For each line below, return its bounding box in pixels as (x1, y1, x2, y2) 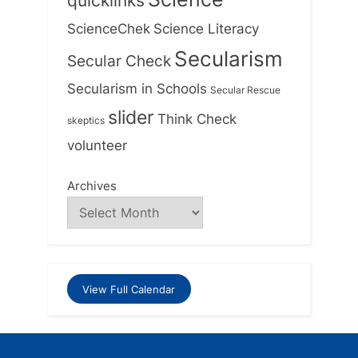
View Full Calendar (82, 282, 176, 296)
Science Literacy (153, 19, 259, 37)
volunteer (67, 136, 127, 153)
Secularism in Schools (67, 79, 207, 97)
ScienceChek (67, 19, 150, 37)
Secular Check (67, 51, 171, 70)
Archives (67, 177, 117, 193)
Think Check (157, 109, 237, 127)
